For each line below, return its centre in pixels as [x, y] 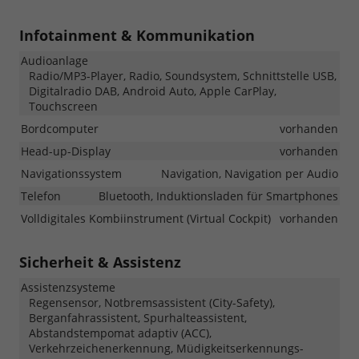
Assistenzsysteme [68, 288]
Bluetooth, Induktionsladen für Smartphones [218, 196]
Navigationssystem [71, 174]
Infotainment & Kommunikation [137, 36]
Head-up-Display [66, 151]
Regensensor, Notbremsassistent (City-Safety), [152, 303]
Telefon [41, 196]
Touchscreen [63, 107]
